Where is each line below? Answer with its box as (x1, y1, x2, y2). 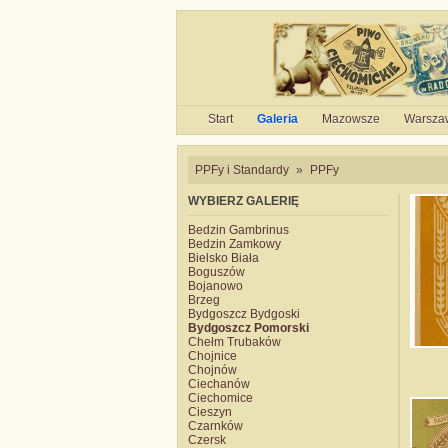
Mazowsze (321, 112, 380, 126)
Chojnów (188, 363, 237, 377)
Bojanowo (188, 279, 243, 293)
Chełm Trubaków (188, 335, 281, 349)
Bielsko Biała (188, 251, 259, 265)
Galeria (256, 112, 298, 126)
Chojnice (188, 349, 237, 363)
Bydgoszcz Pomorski (188, 321, 309, 335)
